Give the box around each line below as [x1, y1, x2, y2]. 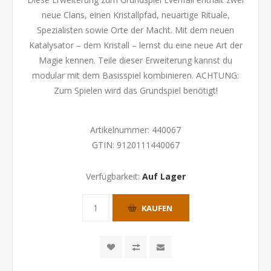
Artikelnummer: [90, 124, 149, 135]
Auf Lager [142, 171, 186, 182]
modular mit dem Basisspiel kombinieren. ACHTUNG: [32, 70, 239, 81]
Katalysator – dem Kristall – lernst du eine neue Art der [28, 39, 243, 51]
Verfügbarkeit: [85, 171, 140, 182]
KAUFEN [141, 202, 172, 214]
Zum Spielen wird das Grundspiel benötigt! [53, 85, 218, 96]
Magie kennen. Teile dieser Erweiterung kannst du [39, 54, 232, 66]
